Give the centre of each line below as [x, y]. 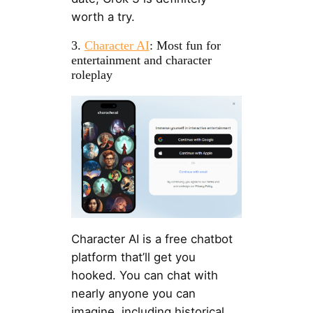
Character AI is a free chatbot [152, 239]
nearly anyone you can [133, 293]
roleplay [92, 75]
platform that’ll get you [133, 257]
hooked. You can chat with [144, 275]
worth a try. [103, 17]
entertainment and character [141, 60]
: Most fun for [185, 46]
